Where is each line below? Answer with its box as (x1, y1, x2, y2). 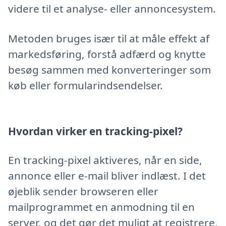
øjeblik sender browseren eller (8, 184, 158, 199)
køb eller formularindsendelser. (8, 78, 163, 92)
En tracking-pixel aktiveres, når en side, (8, 153, 202, 167)
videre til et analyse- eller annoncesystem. (8, 2, 216, 16)
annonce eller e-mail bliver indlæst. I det (8, 168, 206, 183)
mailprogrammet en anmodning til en (8, 200, 195, 214)
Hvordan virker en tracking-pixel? (8, 124, 183, 139)
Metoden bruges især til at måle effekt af (8, 31, 209, 45)
